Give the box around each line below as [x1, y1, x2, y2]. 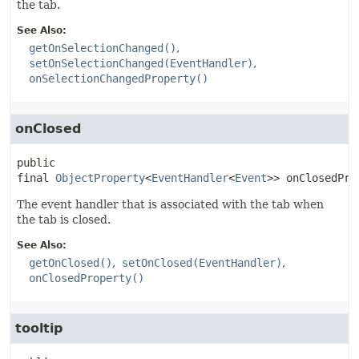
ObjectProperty [55, 171, 145, 184]
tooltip [15, 321, 63, 336]
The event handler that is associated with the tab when [17, 198, 324, 211]
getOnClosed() [29, 256, 112, 269]
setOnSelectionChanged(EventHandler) [29, 57, 253, 70]
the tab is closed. [17, 213, 111, 226]
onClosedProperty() [29, 272, 144, 284]
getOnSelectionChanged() [29, 42, 176, 54]
